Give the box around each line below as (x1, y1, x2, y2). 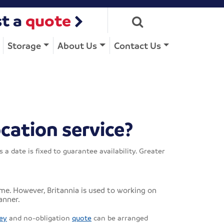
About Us (57, 39, 97, 51)
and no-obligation (7, 212, 72, 222)
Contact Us (113, 39, 161, 51)
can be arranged (91, 212, 148, 222)
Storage (7, 39, 41, 51)
